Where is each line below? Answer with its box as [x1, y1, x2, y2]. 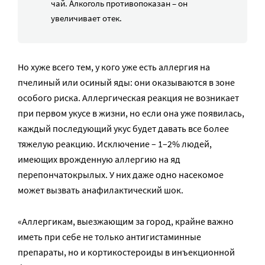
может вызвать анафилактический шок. [18, 183, 183, 196]
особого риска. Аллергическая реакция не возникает [18, 91, 239, 104]
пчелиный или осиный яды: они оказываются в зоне [18, 76, 235, 88]
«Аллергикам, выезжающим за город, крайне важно [18, 215, 234, 227]
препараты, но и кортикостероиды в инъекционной [18, 245, 235, 258]
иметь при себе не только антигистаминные [18, 230, 201, 243]
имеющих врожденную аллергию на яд [18, 153, 180, 165]
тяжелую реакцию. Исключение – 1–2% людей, [18, 137, 212, 150]
